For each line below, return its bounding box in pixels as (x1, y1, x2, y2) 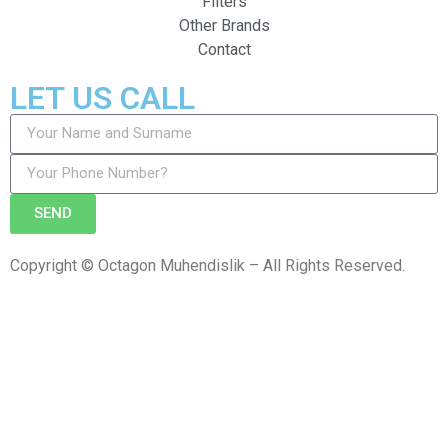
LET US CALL (10, 78, 195, 117)
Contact (197, 39, 251, 59)
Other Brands (178, 15, 270, 35)
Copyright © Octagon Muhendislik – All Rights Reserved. (10, 255, 405, 275)
